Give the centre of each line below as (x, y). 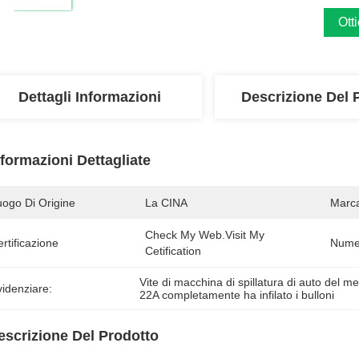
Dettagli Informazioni (90, 97)
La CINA (166, 203)
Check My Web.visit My (205, 235)
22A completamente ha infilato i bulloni (237, 295)
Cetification (173, 251)
